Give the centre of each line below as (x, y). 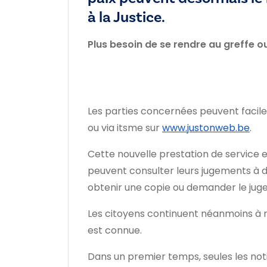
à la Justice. (126, 17)
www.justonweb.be (206, 128)
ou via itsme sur (125, 128)
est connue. (115, 230)
